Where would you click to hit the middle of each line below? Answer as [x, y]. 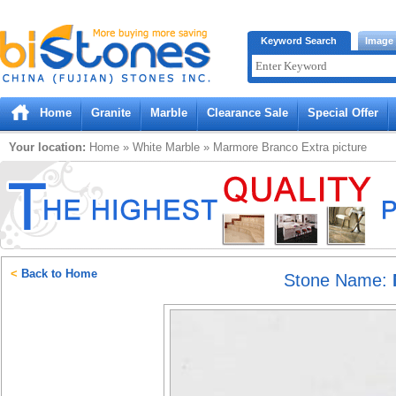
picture [348, 147]
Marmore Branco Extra [271, 147]
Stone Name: [338, 280]
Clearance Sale [247, 113]
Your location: [47, 147]
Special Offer [343, 113]
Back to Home [57, 274]
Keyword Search [299, 41]
